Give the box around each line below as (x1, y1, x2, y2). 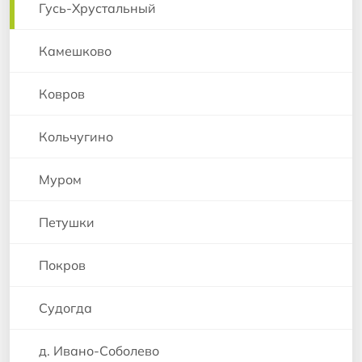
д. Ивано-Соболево (39, 342, 159, 359)
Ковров (39, 85, 85, 102)
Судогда (39, 299, 92, 316)
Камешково (39, 42, 112, 59)
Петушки (39, 213, 95, 230)
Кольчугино (39, 128, 113, 145)
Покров (39, 256, 86, 273)
